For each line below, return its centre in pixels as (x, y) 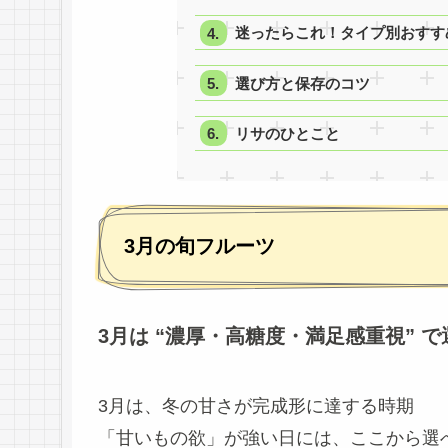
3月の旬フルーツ (199, 246)
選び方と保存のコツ (302, 83)
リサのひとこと (287, 133)
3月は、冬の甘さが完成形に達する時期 (256, 405)
